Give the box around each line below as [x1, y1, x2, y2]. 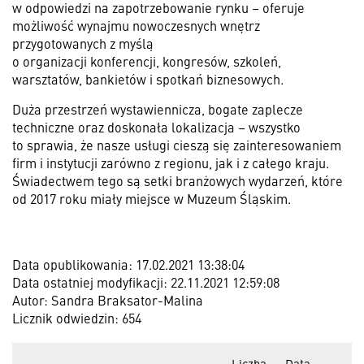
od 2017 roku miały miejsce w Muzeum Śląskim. [12, 189, 291, 207]
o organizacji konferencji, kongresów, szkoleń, [12, 52, 281, 70]
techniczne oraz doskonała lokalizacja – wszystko [12, 118, 301, 136]
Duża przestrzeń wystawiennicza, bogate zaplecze [12, 100, 303, 118]
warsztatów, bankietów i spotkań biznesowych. [12, 70, 284, 88]
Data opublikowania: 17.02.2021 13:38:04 [12, 255, 245, 273]
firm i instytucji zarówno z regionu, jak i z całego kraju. [12, 154, 329, 171]
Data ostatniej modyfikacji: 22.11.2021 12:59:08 [12, 273, 279, 291]
